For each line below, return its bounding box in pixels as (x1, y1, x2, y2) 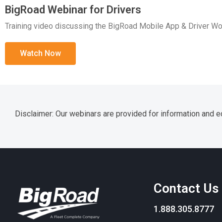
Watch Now (20, 48, 61, 58)
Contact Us (154, 180, 219, 196)
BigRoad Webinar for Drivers (5, 3, 141, 16)
